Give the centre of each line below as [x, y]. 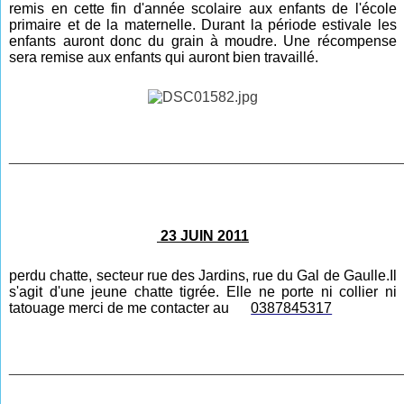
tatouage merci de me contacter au [121, 308]
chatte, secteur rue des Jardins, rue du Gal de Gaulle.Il [221, 275]
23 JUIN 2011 [203, 236]
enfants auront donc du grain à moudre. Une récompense [203, 41]
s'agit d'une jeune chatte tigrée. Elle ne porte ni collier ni [203, 292]
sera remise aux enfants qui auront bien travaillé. [164, 57]
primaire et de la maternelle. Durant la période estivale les [203, 25]
